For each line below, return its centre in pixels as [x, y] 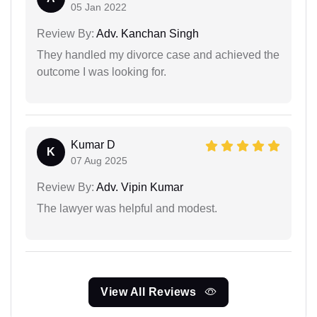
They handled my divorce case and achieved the [158, 54]
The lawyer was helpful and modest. [127, 208]
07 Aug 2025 [99, 160]
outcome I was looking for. [102, 71]
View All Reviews [150, 292]
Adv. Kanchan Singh [146, 33]
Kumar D [93, 144]
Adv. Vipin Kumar [139, 187]
